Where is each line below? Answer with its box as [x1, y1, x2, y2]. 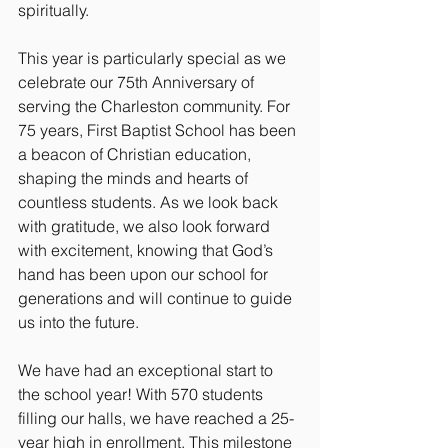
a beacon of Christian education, [18, 144, 255, 165]
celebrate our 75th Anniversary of [18, 72, 258, 93]
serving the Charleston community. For [18, 96, 294, 117]
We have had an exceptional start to [18, 360, 277, 381]
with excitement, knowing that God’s [18, 240, 277, 261]
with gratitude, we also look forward [18, 216, 274, 237]
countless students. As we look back [18, 192, 282, 213]
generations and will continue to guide [18, 288, 296, 309]
